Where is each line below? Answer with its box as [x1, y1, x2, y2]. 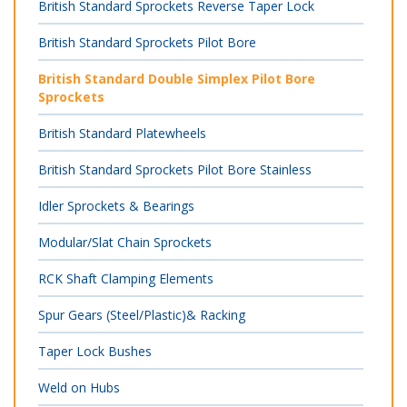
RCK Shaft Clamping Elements [38, 270, 213, 287]
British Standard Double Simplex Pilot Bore [38, 70, 315, 87]
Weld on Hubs [38, 379, 120, 396]
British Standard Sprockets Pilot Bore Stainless [38, 161, 312, 178]
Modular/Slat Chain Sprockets [38, 233, 212, 251]
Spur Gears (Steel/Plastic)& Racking [38, 306, 245, 323]
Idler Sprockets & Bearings [38, 197, 194, 214]
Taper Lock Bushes [38, 342, 152, 360]
